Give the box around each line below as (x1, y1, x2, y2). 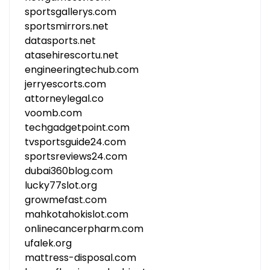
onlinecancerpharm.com (25, 222, 143, 236)
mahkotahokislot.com (25, 207, 128, 221)
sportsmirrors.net (25, 19, 108, 33)
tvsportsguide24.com (25, 135, 126, 149)
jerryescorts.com (25, 77, 106, 91)
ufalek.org (25, 236, 72, 250)
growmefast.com (25, 193, 107, 207)
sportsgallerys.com (25, 5, 116, 19)
